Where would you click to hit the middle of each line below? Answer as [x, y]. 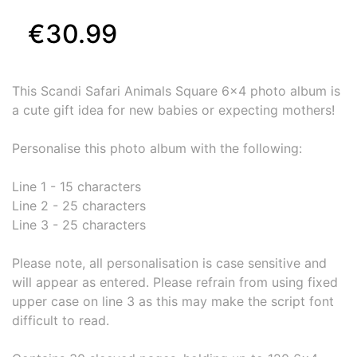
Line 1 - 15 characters [76, 186]
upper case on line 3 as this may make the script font [173, 301]
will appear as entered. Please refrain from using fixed [175, 282]
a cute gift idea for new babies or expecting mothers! [173, 110]
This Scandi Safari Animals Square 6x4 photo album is [176, 90]
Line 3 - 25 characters [79, 224]
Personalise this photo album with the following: [157, 148]
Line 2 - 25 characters [79, 205]
